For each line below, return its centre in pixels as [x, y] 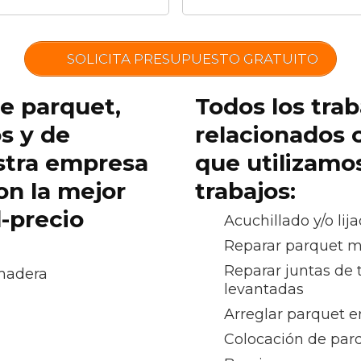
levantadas [264, 289]
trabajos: [246, 191]
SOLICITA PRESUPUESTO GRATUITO [191, 59]
